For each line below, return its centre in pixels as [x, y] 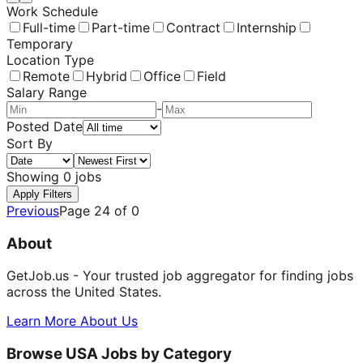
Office [162, 76]
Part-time [121, 27]
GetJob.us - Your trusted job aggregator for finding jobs [180, 276]
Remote [46, 76]
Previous [33, 210]
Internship [267, 27]
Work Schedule [52, 11]
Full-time [49, 27]
